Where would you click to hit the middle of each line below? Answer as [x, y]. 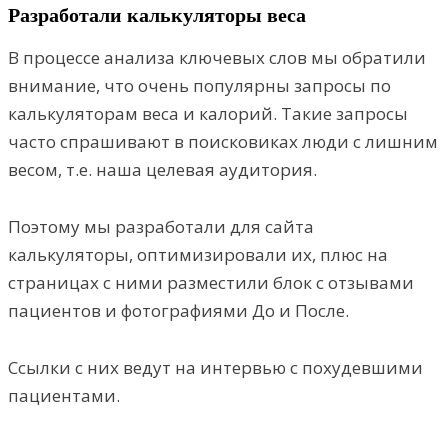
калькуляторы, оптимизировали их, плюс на [198, 255]
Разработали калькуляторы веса [157, 15]
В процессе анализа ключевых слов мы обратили [217, 58]
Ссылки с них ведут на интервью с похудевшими [215, 368]
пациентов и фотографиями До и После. [178, 311]
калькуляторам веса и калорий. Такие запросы [208, 114]
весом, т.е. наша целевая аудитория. [162, 170]
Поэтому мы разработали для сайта [161, 227]
